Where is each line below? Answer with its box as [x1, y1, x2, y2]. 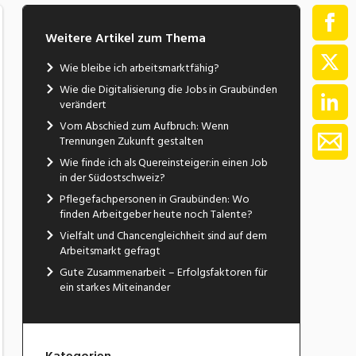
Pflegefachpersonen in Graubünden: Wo [59, 189, 250, 208]
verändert [59, 95, 106, 114]
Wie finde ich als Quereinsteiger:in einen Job [59, 153, 268, 172]
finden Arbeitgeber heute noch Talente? [59, 204, 253, 223]
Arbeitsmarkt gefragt [59, 241, 161, 260]
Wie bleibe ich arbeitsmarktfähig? [59, 58, 219, 77]
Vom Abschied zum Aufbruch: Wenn [59, 116, 229, 135]
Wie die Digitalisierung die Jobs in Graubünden [59, 79, 277, 99]
